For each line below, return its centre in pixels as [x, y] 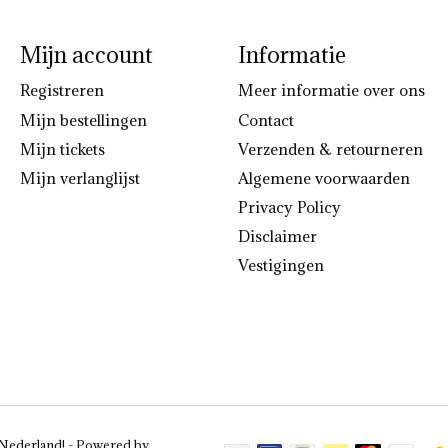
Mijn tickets [62, 148]
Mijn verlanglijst [79, 177]
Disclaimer [277, 236]
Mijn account [86, 55]
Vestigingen [280, 265]
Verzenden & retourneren [330, 148]
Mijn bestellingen [83, 119]
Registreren [61, 90]
